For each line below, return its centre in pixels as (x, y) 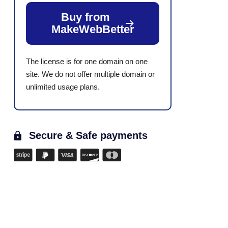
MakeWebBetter (93, 29)
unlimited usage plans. (63, 87)
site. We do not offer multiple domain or (90, 74)
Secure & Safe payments (88, 135)
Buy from (85, 17)
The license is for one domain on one (87, 61)
